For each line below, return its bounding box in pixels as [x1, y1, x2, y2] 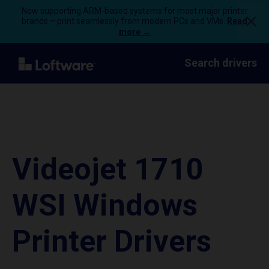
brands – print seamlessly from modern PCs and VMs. [22, 16, 227, 26]
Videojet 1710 [12, 152, 204, 187]
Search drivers [184, 56, 257, 69]
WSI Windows [12, 188, 198, 223]
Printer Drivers [12, 224, 211, 259]
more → [118, 27, 151, 37]
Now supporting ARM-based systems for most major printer [21, 6, 248, 16]
